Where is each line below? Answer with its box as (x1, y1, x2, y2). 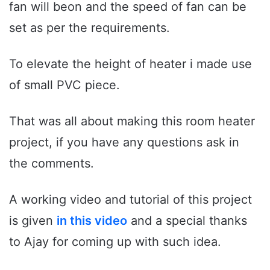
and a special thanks (127, 213, 247, 228)
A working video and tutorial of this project (9, 192, 252, 207)
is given (9, 213, 57, 228)
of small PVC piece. (9, 78, 120, 93)
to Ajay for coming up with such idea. (9, 234, 221, 250)
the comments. (9, 156, 94, 171)
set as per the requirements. (9, 20, 170, 36)
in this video (57, 213, 127, 228)
